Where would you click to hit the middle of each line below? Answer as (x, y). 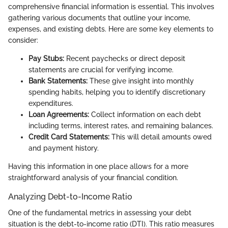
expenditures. (51, 103)
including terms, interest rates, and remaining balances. (121, 126)
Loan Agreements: (59, 115)
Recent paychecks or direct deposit (125, 59)
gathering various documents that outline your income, (99, 18)
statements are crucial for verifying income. (101, 70)
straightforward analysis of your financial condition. (93, 178)
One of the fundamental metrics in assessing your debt (100, 213)
